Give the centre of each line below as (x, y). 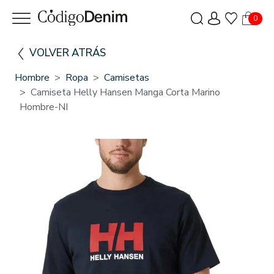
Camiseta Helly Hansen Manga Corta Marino (125, 92)
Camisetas (127, 77)
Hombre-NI (44, 107)
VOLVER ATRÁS (68, 53)
